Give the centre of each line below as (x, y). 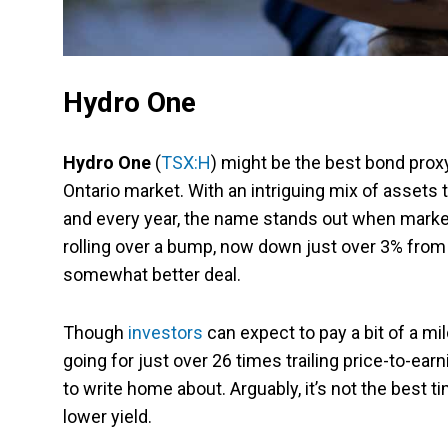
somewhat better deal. (152, 275)
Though (95, 333)
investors (165, 333)
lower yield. (107, 417)
